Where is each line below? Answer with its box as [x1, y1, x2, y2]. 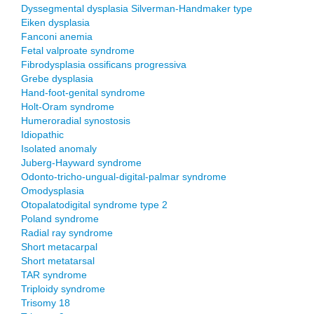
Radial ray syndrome [21, 227, 113, 238]
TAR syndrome [21, 269, 87, 280]
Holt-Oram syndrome [21, 101, 114, 112]
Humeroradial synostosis [21, 115, 130, 126]
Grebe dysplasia [21, 73, 93, 84]
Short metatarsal [21, 255, 95, 266]
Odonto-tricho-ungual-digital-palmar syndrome [21, 171, 226, 182]
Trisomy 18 [21, 297, 70, 308]
